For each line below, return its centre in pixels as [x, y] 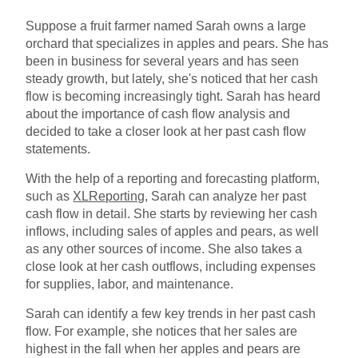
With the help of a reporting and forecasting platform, [173, 178]
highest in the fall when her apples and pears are [163, 348]
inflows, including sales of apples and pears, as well [173, 231]
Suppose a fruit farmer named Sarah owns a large [166, 26]
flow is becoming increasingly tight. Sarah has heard [173, 96]
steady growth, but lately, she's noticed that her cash [172, 78]
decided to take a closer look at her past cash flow [166, 131]
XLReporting [109, 196]
